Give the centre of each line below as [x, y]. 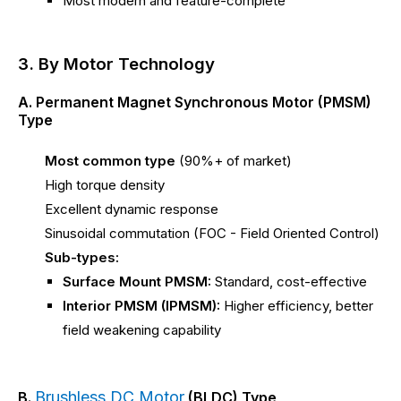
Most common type [110, 160]
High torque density [105, 184]
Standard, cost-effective [289, 281]
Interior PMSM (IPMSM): [141, 305]
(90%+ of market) [234, 160]
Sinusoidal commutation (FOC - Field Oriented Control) [212, 233]
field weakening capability [142, 329]
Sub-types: [82, 257]
